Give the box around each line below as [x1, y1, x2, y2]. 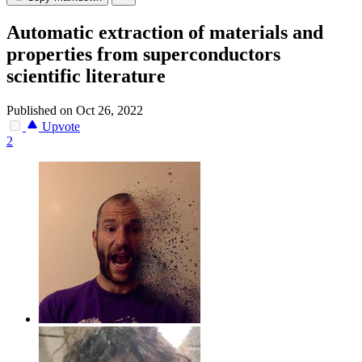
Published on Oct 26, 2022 [6, 103, 143, 118]
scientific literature [6, 65, 166, 87]
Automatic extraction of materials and [6, 22, 323, 44]
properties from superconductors [6, 44, 280, 65]
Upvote [39, 120, 80, 134]
